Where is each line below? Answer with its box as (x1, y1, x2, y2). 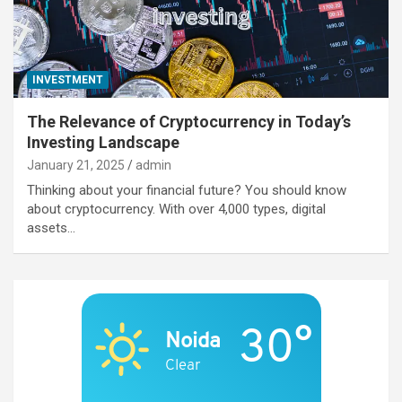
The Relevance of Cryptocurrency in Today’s (27, 111, 351, 131)
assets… (27, 219, 75, 236)
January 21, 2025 (27, 157, 125, 172)
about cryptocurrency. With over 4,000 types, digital (27, 200, 326, 217)
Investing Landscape (27, 132, 179, 152)
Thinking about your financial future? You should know (27, 181, 346, 198)
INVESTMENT (32, 73, 103, 86)
